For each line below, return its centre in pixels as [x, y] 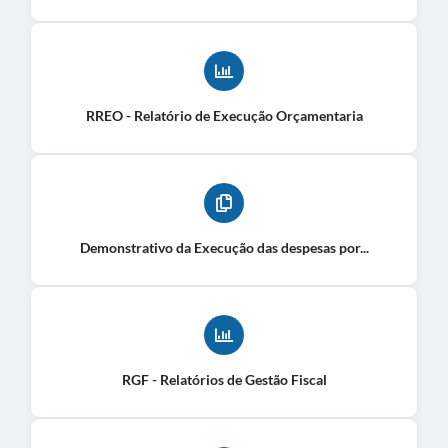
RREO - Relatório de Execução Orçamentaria [224, 115]
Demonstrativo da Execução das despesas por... [224, 247]
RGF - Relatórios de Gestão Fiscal [224, 379]
